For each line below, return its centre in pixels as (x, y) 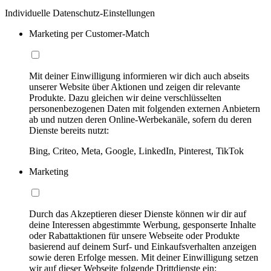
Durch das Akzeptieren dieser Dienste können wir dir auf (138, 214)
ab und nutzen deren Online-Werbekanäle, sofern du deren (140, 119)
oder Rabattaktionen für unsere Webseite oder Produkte (134, 235)
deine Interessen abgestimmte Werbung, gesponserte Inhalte (142, 224)
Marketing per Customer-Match (89, 33)
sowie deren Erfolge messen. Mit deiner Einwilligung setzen (144, 257)
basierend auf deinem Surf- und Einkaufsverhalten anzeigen (143, 246)
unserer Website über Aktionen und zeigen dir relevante (135, 87)
